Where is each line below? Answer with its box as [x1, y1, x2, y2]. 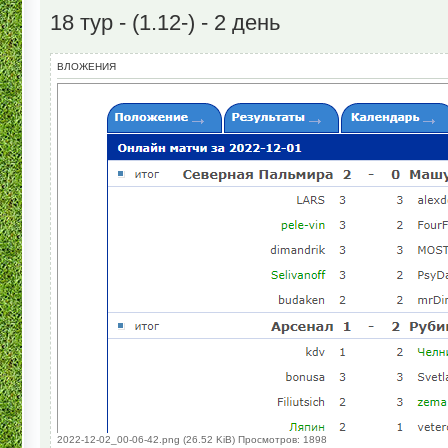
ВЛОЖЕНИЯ [57, 60, 116, 72]
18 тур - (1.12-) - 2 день [50, 9, 280, 35]
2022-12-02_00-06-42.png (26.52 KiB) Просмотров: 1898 [57, 433, 327, 445]
